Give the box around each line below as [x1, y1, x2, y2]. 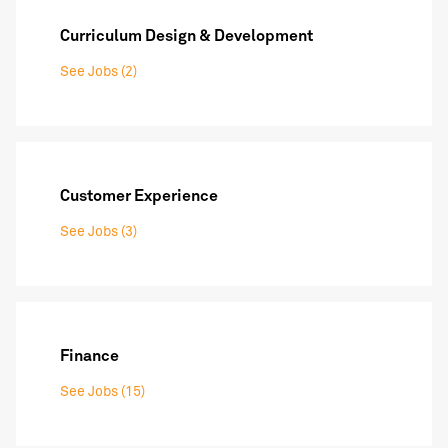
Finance [60, 348, 119, 365]
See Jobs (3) [60, 225, 137, 240]
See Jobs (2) [60, 65, 137, 80]
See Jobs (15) [60, 385, 145, 400]
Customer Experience [60, 188, 218, 205]
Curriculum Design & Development [60, 28, 313, 45]
